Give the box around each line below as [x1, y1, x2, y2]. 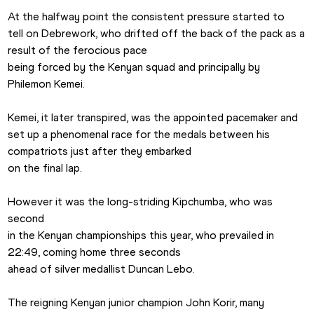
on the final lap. [8, 161, 83, 175]
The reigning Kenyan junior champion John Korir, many [8, 296, 265, 310]
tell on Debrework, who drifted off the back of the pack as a [8, 27, 306, 41]
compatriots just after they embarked [8, 144, 192, 158]
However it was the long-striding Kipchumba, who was [8, 195, 273, 209]
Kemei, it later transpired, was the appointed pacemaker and [8, 111, 299, 125]
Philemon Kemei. [8, 77, 86, 91]
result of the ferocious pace [8, 43, 148, 57]
